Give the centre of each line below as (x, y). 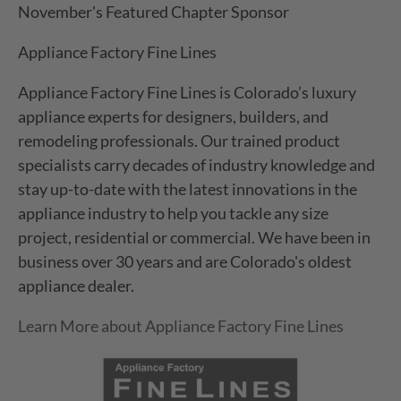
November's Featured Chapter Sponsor (155, 12)
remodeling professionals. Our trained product (179, 141)
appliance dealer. (77, 286)
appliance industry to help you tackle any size (174, 213)
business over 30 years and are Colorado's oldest (185, 262)
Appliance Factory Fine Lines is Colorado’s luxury (188, 93)
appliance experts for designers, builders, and (174, 117)
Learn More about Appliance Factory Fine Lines (181, 326)
